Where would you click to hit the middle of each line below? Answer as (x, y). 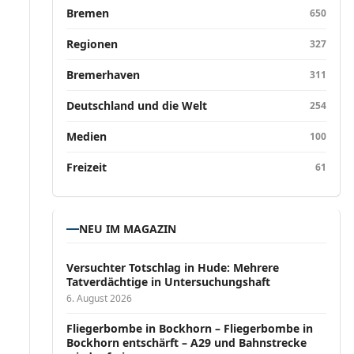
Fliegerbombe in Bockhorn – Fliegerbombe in (190, 328)
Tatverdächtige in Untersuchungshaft (169, 282)
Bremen (88, 13)
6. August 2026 (100, 298)
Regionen (92, 44)
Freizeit (87, 167)
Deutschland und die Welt (137, 105)
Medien (87, 136)
